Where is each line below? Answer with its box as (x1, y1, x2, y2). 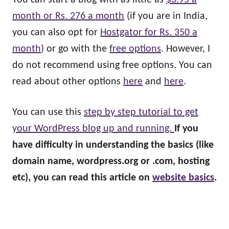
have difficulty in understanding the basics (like (12, 140, 214, 150)
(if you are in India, (124, 11, 208, 21)
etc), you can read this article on (12, 173, 152, 183)
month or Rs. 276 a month (12, 11, 124, 21)
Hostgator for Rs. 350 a (100, 28, 197, 38)
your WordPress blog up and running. (12, 124, 174, 134)
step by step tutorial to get (84, 107, 198, 118)
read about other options (12, 77, 123, 87)
